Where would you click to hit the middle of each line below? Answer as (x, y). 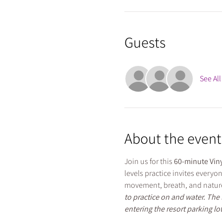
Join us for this (149, 161)
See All (210, 79)
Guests (145, 42)
